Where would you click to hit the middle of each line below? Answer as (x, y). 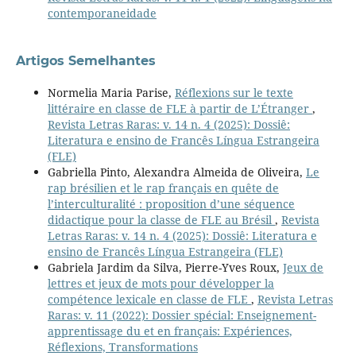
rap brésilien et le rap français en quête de (163, 188)
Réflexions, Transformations (122, 346)
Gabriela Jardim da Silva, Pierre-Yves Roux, (165, 267)
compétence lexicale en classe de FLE (149, 299)
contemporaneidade (102, 13)
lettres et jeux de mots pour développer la (161, 283)
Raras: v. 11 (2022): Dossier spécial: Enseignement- (182, 315)
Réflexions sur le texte (234, 92)
